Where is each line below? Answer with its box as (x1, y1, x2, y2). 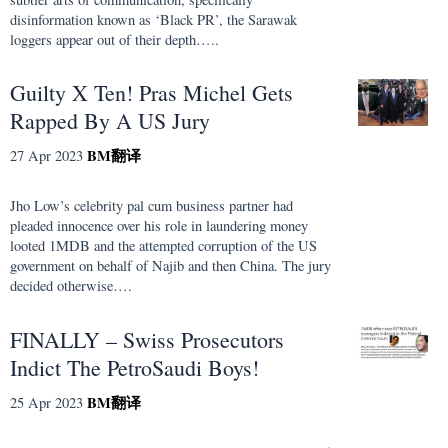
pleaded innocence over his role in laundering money (10, 216, 308, 236)
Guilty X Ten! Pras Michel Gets (10, 77, 293, 107)
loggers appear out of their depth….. (10, 29, 219, 49)
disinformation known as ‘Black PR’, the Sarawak (10, 9, 297, 29)
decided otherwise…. (10, 276, 132, 296)
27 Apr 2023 (10, 145, 83, 165)
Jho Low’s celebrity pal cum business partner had (10, 196, 293, 216)
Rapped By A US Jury (10, 105, 210, 135)
